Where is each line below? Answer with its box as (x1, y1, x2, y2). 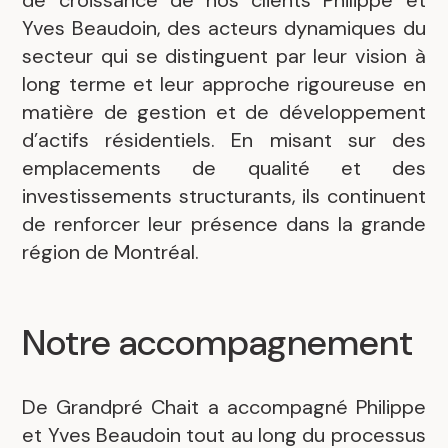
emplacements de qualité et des (22, 155, 426, 182)
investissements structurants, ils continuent (22, 183, 426, 210)
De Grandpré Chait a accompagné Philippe (22, 394, 426, 421)
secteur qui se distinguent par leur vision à (22, 43, 426, 70)
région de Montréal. (22, 239, 200, 266)
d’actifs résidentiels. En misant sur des (22, 127, 426, 154)
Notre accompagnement (22, 318, 414, 366)
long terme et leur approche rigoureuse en (22, 71, 426, 98)
